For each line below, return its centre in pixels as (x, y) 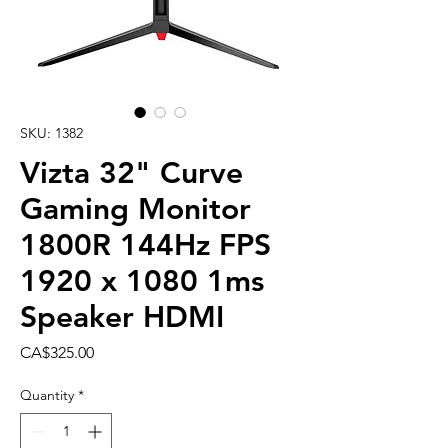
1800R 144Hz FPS (145, 245)
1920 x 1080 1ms (142, 281)
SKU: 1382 (51, 133)
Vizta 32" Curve (131, 173)
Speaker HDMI (122, 317)
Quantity (47, 395)
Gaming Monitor (135, 209)
